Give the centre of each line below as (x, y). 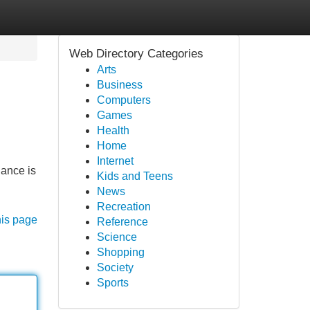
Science (117, 237)
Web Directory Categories (136, 54)
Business (119, 85)
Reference (122, 222)
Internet (115, 161)
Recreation (124, 207)
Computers (124, 100)
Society (115, 267)
